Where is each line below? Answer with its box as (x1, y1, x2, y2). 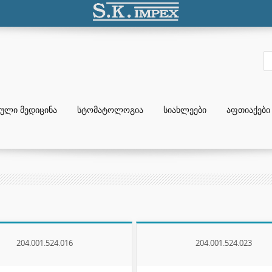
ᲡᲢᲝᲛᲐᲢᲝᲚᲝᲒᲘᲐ (77, 104, 143, 115)
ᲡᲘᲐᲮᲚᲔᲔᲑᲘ (163, 104, 206, 115)
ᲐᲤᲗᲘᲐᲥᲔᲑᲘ (226, 104, 270, 115)
